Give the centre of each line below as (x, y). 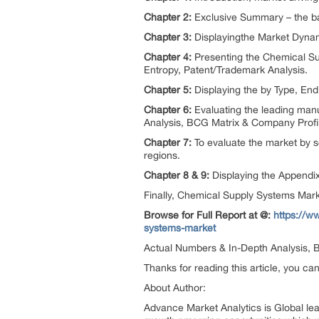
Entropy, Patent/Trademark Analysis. (226, 70)
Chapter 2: (168, 17)
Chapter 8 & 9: (177, 175)
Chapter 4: (168, 57)
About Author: (175, 288)
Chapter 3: (168, 37)
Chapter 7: (168, 142)
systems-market (180, 228)
